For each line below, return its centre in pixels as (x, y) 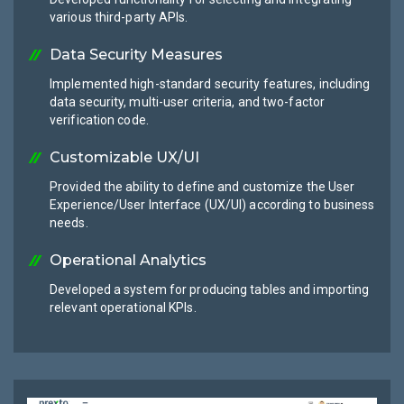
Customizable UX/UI (124, 157)
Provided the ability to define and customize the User (202, 186)
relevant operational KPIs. (123, 307)
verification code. (99, 119)
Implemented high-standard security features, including (210, 83)
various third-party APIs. (119, 17)
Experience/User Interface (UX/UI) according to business (212, 204)
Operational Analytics (128, 260)
